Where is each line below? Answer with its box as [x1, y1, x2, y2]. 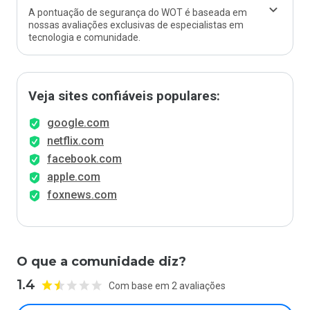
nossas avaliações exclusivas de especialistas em [28, 19, 244, 30]
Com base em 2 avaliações [109, 280, 226, 291]
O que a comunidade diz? [17, 254, 186, 269]
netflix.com [47, 134, 104, 147]
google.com [47, 116, 109, 129]
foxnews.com [47, 188, 117, 201]
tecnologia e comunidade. [28, 32, 140, 43]
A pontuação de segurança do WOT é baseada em [28, 7, 247, 18]
